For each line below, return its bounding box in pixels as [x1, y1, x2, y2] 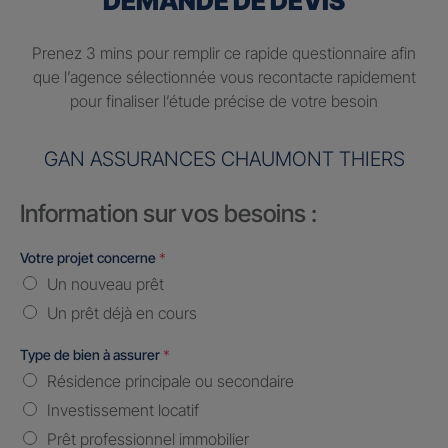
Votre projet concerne [20, 249, 159, 267]
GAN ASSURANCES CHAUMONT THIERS [43, 147, 405, 172]
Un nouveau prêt [47, 274, 164, 295]
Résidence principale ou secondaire [47, 371, 294, 392]
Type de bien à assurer [20, 346, 163, 364]
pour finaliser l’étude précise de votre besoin [70, 91, 378, 112]
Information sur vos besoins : [20, 199, 317, 229]
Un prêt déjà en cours [47, 303, 197, 324]
